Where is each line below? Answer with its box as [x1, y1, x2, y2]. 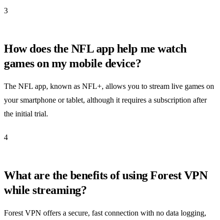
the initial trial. [4, 110, 48, 118]
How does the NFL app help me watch [4, 42, 187, 55]
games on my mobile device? [4, 57, 141, 70]
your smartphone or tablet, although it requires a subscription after [4, 96, 207, 105]
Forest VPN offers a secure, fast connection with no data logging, [4, 209, 206, 218]
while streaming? [4, 184, 87, 197]
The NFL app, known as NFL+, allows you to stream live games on [4, 82, 214, 91]
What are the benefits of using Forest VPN [4, 169, 208, 182]
